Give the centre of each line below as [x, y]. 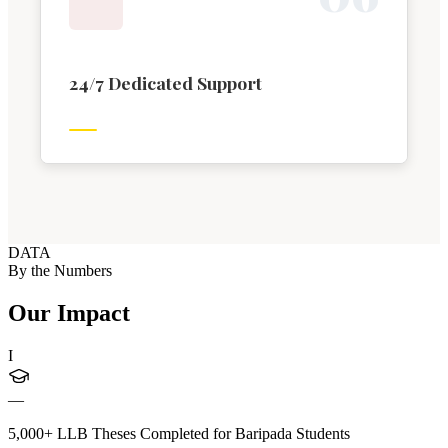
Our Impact [69, 312]
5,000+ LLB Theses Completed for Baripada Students [179, 433]
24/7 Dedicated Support [165, 83]
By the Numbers [60, 271]
